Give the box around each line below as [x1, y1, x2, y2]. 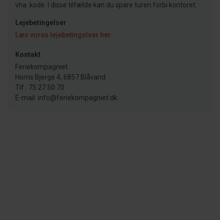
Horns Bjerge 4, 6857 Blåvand [15, 73, 106, 81]
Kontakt [15, 50, 41, 58]
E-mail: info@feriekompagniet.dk [15, 93, 117, 102]
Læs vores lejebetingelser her [15, 30, 111, 39]
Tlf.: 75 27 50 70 [15, 83, 64, 91]
